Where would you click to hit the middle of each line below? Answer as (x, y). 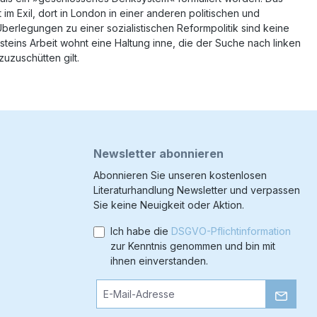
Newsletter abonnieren (158, 154)
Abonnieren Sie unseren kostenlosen (180, 175)
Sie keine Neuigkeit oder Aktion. (169, 205)
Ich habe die (141, 231)
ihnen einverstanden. (159, 261)
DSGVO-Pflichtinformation (231, 231)
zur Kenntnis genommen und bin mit (193, 246)
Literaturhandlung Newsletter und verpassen (197, 190)
